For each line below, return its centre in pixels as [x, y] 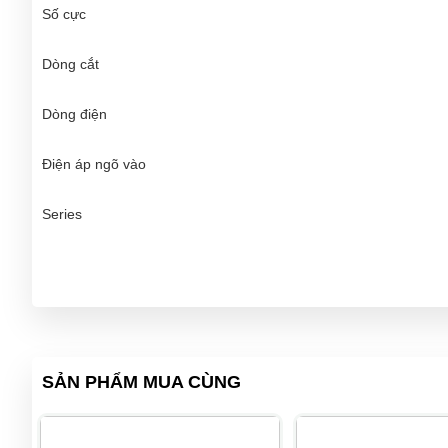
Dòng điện [74, 113]
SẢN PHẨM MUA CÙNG [141, 381]
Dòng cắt [70, 63]
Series [62, 213]
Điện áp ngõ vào [94, 163]
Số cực [64, 13]
